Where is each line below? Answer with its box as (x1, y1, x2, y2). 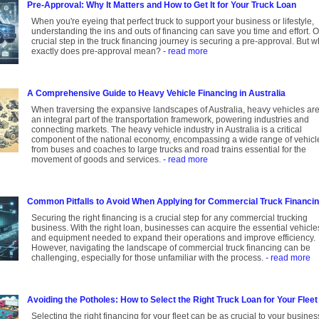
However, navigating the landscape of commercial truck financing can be (31, 243, 310, 253)
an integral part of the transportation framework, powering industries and (31, 115, 309, 125)
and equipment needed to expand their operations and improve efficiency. (31, 233, 315, 244)
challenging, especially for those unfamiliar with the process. (31, 253, 266, 263)
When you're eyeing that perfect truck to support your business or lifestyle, (31, 16, 314, 27)
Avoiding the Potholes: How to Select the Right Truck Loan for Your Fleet (27, 295, 318, 305)
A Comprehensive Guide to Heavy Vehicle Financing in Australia (27, 88, 286, 99)
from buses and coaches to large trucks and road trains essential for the (31, 145, 306, 155)
